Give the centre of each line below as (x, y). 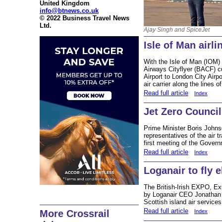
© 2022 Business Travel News (84, 18)
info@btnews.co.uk (69, 11)
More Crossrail (75, 214)
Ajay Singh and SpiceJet (177, 30)
